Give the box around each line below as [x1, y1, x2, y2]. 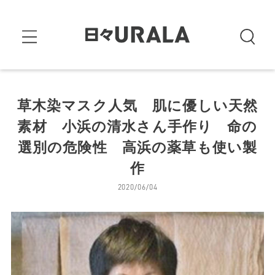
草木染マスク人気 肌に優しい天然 [17, 97, 258, 114]
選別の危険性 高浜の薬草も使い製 [17, 139, 258, 155]
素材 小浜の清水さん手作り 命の [17, 118, 258, 134]
